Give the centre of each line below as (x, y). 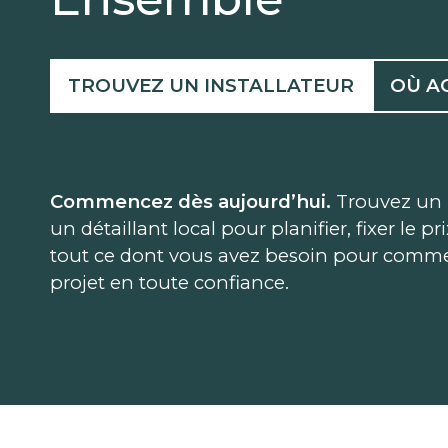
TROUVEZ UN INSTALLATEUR (211, 86)
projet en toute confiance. (172, 283)
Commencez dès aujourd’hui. (193, 202)
